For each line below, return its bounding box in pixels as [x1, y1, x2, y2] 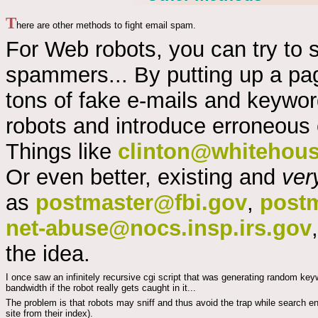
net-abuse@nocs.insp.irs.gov [6, 216, 312, 241]
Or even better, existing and [6, 165, 282, 190]
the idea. [6, 241, 90, 267]
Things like [6, 139, 118, 165]
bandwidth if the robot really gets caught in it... [6, 282, 196, 293]
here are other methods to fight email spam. [16, 19, 196, 31]
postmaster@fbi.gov [35, 190, 247, 216]
